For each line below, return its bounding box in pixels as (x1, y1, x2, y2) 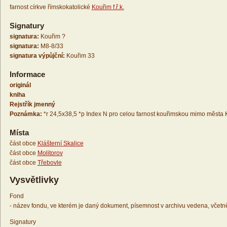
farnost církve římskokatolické (9, 4, 92, 11)
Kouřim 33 (64, 52, 95, 60)
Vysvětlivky (9, 175, 59, 185)
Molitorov (37, 149, 63, 157)
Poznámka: (9, 110, 42, 118)
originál (9, 82, 31, 89)
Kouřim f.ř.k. (91, 4, 124, 11)
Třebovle (37, 159, 62, 167)
